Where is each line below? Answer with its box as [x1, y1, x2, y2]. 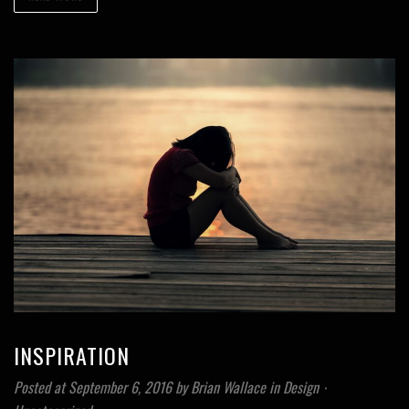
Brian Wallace [191, 376, 269, 399]
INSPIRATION [14, 339, 130, 372]
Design [283, 376, 319, 399]
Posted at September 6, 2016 [14, 376, 172, 399]
